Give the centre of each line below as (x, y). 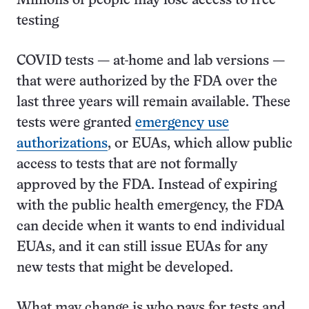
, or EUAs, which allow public (200, 144)
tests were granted (76, 123)
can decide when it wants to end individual (151, 227)
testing (38, 21)
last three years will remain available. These (153, 102)
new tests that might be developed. (127, 268)
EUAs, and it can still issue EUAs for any (142, 247)
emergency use (182, 123)
